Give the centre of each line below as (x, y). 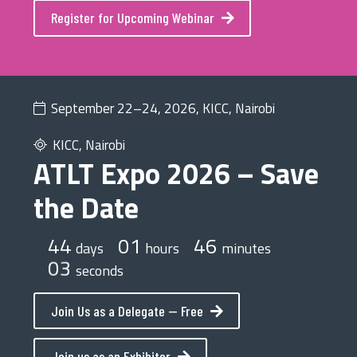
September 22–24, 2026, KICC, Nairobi (163, 108)
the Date (86, 207)
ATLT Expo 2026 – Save (176, 173)
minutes (246, 248)
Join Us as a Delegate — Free (127, 310)
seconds (99, 270)
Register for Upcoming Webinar (132, 17)
